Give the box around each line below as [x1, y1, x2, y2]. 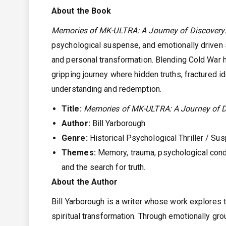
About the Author [51, 177, 118, 187]
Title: [62, 104, 82, 114]
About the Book [51, 6, 111, 16]
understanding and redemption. [51, 84, 161, 94]
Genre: [62, 133, 88, 143]
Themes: [62, 148, 96, 158]
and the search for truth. [62, 162, 146, 173]
